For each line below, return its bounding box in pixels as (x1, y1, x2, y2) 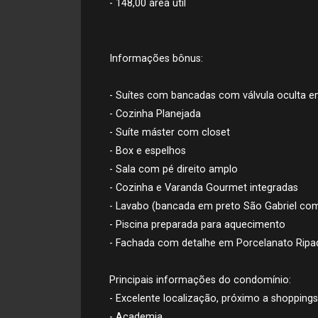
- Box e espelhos (109, 145, 186, 157)
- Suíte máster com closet (109, 126, 230, 138)
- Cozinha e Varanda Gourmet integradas (109, 182, 298, 194)
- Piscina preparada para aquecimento (109, 219, 285, 231)
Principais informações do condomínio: (109, 274, 291, 286)
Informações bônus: (109, 53, 203, 65)
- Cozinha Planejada (109, 108, 201, 120)
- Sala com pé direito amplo (109, 163, 238, 175)
